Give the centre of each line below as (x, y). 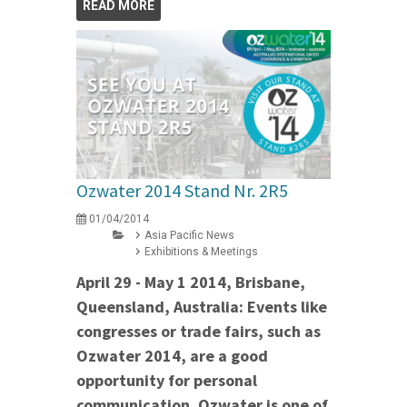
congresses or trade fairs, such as (199, 331)
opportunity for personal (167, 380)
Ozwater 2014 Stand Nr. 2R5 (182, 190)
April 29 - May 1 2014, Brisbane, (191, 282)
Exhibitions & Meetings (201, 251)
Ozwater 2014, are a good (172, 355)
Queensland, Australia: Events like (202, 306)
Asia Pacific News (189, 235)
